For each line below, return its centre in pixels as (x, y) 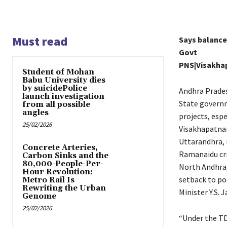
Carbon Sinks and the (65, 156)
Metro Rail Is (48, 180)
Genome (39, 197)
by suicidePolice (55, 89)
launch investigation (63, 97)
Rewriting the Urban (64, 188)
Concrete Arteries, (60, 148)
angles (35, 113)
